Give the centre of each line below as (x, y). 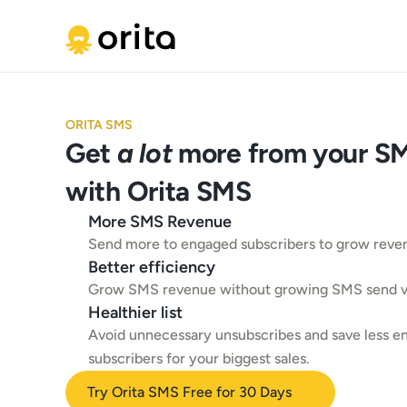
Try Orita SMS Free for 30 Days (189, 392)
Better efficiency (152, 267)
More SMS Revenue (160, 222)
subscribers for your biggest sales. (199, 358)
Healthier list (135, 313)
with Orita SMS (159, 191)
